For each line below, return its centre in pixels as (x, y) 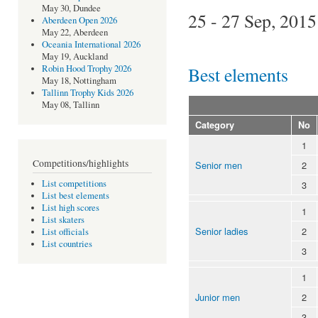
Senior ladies (221, 231)
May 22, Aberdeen (75, 33)
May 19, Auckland (75, 57)
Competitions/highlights (81, 163)
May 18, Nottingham (79, 81)
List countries (67, 244)
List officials (65, 232)
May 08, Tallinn (70, 105)
